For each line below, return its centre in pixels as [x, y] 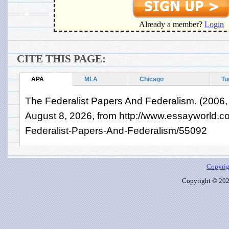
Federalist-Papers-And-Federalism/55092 [116, 130]
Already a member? [172, 25]
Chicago [152, 79]
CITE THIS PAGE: [61, 59]
